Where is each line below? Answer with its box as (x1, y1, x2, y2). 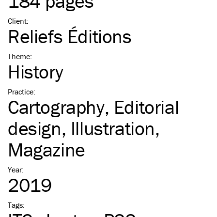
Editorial (113, 95, 179, 119)
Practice (8, 87, 33, 97)
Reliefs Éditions (8, 24, 132, 48)
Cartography (8, 95, 105, 119)
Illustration (70, 116, 155, 140)
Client (8, 16, 27, 26)
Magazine (8, 138, 85, 162)
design (8, 116, 62, 140)
